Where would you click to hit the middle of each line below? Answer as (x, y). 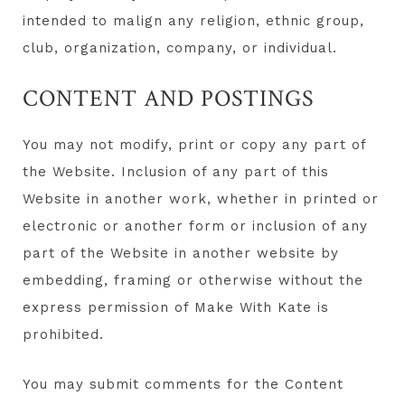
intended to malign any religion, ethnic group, (193, 21)
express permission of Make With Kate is (176, 308)
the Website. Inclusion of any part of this (176, 172)
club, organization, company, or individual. (180, 48)
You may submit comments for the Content (183, 385)
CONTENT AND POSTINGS (168, 99)
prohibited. (63, 335)
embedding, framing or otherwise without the (193, 281)
